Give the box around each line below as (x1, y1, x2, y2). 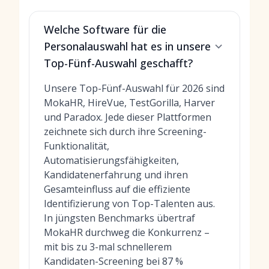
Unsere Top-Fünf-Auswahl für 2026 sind (44, 82, 225, 95)
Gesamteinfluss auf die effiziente (44, 183, 190, 196)
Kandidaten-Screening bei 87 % (44, 255, 183, 268)
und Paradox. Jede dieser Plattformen (44, 110, 211, 124)
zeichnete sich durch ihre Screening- (44, 125, 207, 138)
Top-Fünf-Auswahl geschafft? (44, 56, 193, 70)
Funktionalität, (44, 139, 109, 153)
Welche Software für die (44, 22, 166, 37)
